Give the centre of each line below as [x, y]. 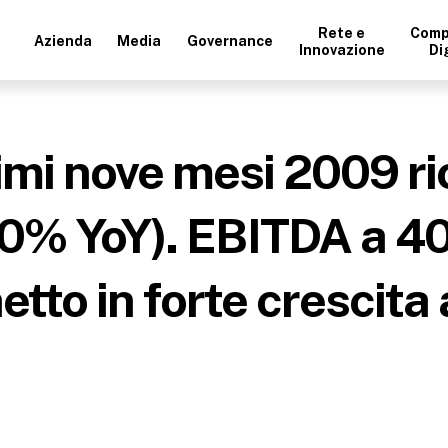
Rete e [342, 32]
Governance [230, 41]
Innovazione [341, 49]
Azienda [62, 41]
